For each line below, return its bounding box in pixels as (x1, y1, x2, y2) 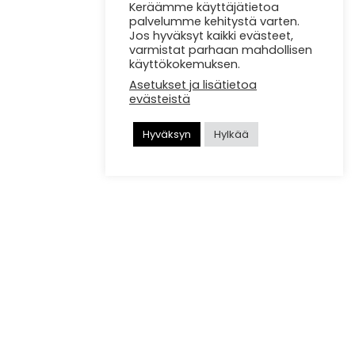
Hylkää (214, 127, 249, 142)
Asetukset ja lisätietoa (129, 77, 257, 93)
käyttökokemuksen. (129, 56, 240, 72)
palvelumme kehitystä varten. (129, 13, 300, 29)
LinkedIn (70, 281, 118, 296)
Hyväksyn (143, 127, 191, 142)
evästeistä (129, 91, 190, 107)
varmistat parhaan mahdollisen (129, 42, 312, 58)
